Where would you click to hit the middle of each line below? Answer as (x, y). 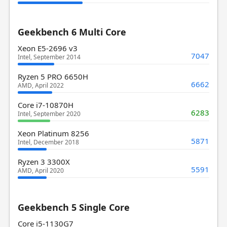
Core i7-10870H (45, 105)
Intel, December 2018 (48, 142)
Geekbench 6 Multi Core (72, 32)
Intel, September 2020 (49, 113)
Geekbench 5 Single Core (73, 207)
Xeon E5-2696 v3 (47, 48)
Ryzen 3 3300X (44, 161)
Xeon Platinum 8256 (53, 133)
